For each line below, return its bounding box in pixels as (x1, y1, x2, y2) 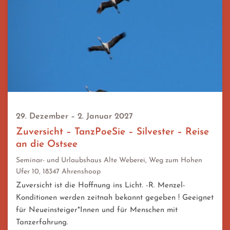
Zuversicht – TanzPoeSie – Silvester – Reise (16, 127, 209, 138)
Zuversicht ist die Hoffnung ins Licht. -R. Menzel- (16, 182, 185, 190)
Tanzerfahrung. (16, 219, 68, 227)
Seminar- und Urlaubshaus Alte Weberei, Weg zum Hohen (16, 157, 202, 165)
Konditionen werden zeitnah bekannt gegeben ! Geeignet (16, 194, 214, 202)
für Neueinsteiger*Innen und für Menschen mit (16, 206, 178, 215)
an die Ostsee (16, 140, 78, 150)
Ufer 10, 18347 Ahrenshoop (16, 168, 101, 176)
